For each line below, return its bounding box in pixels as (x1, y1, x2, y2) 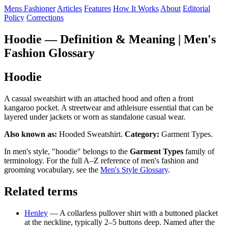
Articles (57, 4, 82, 13)
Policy (4, 13, 24, 22)
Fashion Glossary (4, 46, 95, 60)
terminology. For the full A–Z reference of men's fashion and (4, 156, 198, 165)
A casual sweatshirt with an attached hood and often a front (4, 94, 193, 103)
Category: (125, 129, 159, 138)
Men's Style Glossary (100, 165, 168, 174)
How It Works (113, 4, 159, 13)
